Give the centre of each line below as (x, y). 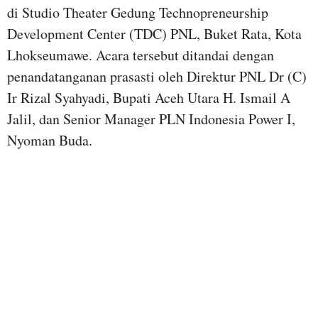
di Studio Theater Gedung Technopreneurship (138, 12)
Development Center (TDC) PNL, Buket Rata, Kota (154, 33)
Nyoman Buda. (50, 140)
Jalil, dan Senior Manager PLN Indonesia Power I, (151, 119)
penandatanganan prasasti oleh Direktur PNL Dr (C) (157, 76)
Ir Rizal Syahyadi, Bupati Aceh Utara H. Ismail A (149, 97)
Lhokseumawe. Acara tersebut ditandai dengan (141, 55)
